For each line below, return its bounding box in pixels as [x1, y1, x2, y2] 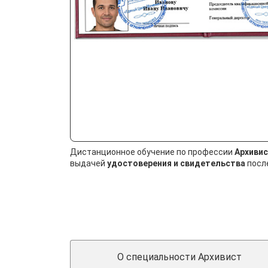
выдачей [70, 158, 107, 168]
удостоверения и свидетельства [107, 158, 245, 168]
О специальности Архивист [117, 251, 242, 263]
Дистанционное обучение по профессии [70, 147, 234, 157]
